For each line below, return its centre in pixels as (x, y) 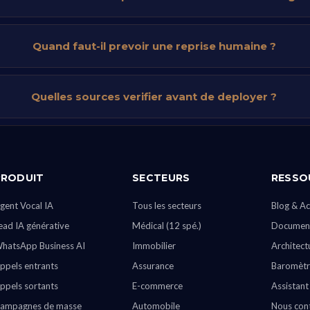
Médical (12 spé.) (167, 226)
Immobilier (154, 246)
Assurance (153, 266)
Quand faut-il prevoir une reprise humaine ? (154, 46)
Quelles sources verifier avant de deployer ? (154, 96)
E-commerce (158, 286)
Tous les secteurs (167, 206)
